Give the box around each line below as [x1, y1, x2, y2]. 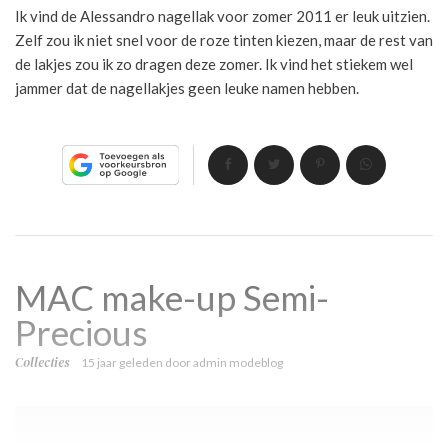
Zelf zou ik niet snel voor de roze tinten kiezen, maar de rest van [15, 30, 433, 49]
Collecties [15, 353, 69, 371]
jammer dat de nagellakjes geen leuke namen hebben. [15, 78, 359, 97]
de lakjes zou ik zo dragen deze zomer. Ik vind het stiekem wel [15, 54, 413, 73]
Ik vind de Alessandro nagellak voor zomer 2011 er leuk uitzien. [15, 6, 430, 25]
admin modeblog [193, 354, 283, 370]
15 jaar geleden [81, 354, 163, 370]
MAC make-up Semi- [15, 275, 329, 318]
